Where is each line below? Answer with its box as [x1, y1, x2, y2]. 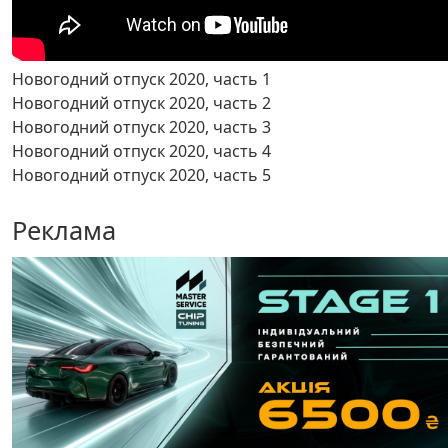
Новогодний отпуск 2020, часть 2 [12, 91, 271, 114]
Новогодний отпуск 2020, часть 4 [12, 139, 271, 162]
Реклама [12, 212, 116, 247]
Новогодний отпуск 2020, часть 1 [12, 67, 271, 90]
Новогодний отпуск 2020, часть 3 [12, 115, 271, 138]
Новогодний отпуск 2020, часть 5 [12, 163, 271, 186]
